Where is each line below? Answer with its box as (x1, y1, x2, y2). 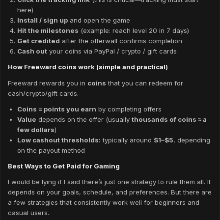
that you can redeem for (106, 79, 183, 87)
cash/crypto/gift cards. (8, 89, 79, 97)
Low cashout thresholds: (17, 136, 101, 144)
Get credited (17, 37, 60, 45)
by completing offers (96, 105, 162, 113)
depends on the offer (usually (36, 115, 132, 123)
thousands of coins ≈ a (131, 115, 207, 123)
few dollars (17, 125, 55, 134)
